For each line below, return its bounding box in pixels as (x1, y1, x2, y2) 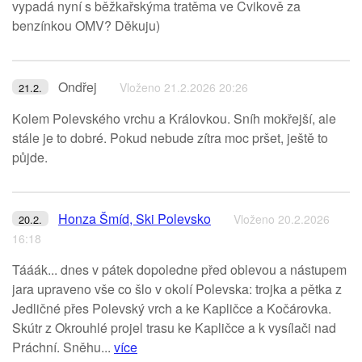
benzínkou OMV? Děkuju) (12, 16, 160, 35)
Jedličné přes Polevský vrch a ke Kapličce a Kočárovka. (12, 299, 331, 318)
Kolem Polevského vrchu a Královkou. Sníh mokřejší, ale (12, 109, 336, 128)
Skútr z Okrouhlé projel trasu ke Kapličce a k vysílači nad (12, 318, 336, 337)
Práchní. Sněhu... (12, 338, 114, 356)
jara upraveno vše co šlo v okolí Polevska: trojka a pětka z (12, 280, 342, 298)
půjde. (12, 148, 48, 166)
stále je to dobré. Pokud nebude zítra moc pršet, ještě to (12, 128, 328, 147)
